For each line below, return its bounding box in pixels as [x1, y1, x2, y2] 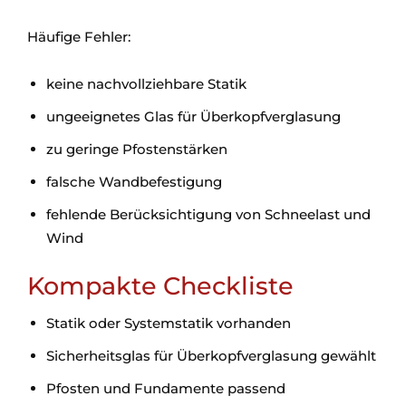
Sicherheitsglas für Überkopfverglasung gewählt [46, 347, 376, 364]
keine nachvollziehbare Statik [46, 75, 246, 92]
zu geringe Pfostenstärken [46, 140, 227, 158]
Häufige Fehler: [27, 28, 130, 45]
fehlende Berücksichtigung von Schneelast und [46, 206, 371, 223]
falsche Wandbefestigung [46, 173, 222, 190]
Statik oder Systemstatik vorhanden [46, 314, 291, 332]
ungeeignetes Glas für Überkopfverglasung [46, 108, 341, 125]
